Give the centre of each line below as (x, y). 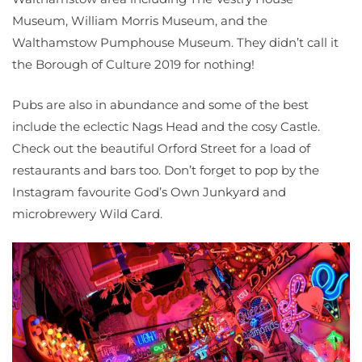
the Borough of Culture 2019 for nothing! (133, 65)
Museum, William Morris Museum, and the (140, 21)
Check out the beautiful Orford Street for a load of (161, 148)
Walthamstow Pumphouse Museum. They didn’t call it (175, 43)
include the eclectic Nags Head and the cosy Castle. (166, 126)
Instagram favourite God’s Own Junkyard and (149, 192)
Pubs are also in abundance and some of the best (160, 104)
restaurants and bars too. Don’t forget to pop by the (166, 170)
